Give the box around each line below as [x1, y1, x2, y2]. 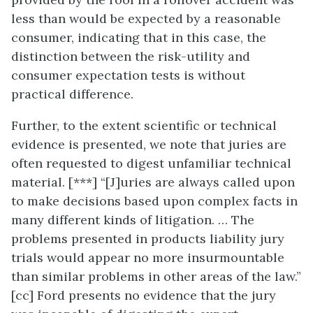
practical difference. [11, 85, 133, 102]
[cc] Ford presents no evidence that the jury [11, 286, 276, 303]
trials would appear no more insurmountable [11, 249, 284, 265]
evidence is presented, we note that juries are [11, 136, 286, 152]
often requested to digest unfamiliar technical [11, 154, 291, 171]
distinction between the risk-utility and [11, 48, 250, 64]
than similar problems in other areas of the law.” [11, 268, 301, 284]
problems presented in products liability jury [11, 230, 284, 247]
